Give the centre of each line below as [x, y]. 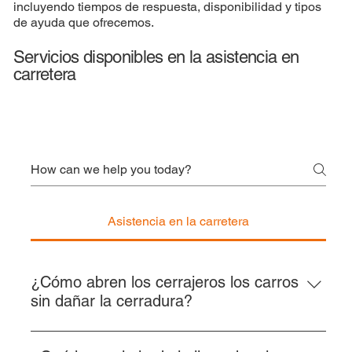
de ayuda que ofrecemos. [83, 22]
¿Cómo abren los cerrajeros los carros [164, 282]
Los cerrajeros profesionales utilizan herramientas [169, 335]
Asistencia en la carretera [179, 222]
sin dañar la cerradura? [111, 301]
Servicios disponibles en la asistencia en [156, 57]
